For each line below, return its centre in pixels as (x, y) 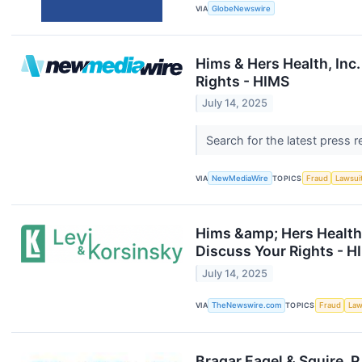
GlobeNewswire (242, 8)
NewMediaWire (240, 178)
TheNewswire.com (247, 305)
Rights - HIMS (242, 81)
